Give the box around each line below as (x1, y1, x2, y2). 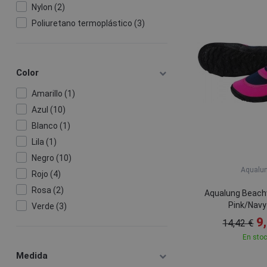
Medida (16, 250, 48, 261)
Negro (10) (31, 153, 72, 163)
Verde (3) (31, 201, 67, 211)
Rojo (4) (31, 169, 61, 179)
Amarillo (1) (31, 89, 75, 98)
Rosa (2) (31, 185, 64, 195)
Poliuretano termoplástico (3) (31, 18, 145, 28)
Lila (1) (31, 137, 57, 147)
